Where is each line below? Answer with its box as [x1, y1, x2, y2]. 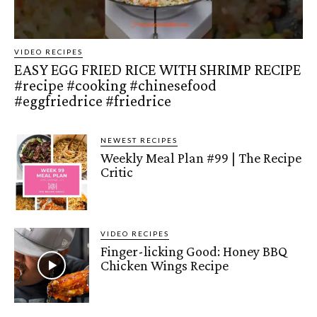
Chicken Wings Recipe [100, 257, 229, 273]
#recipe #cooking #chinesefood [14, 76, 217, 95]
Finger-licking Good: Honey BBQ [100, 243, 288, 259]
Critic [100, 164, 134, 180]
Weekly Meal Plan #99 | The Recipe [100, 150, 302, 166]
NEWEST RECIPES [100, 136, 178, 145]
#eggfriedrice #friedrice [14, 92, 171, 110]
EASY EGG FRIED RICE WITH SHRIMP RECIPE [14, 61, 301, 79]
